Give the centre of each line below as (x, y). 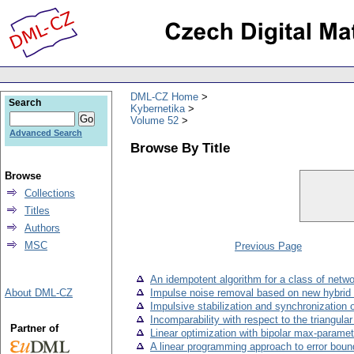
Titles (37, 211)
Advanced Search (46, 133)
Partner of (34, 328)
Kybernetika (158, 108)
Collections (50, 193)
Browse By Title (180, 147)
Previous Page (268, 247)
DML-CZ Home (164, 96)
